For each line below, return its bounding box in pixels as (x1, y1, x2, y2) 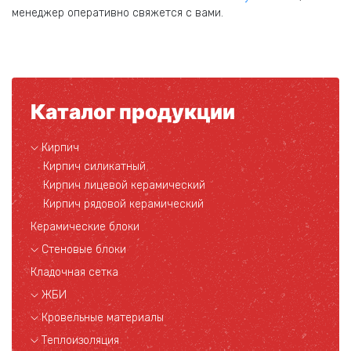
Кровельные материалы (42, 311, 164, 324)
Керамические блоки (31, 220, 139, 233)
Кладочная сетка (31, 266, 118, 279)
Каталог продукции (31, 100, 235, 124)
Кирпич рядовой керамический (43, 197, 204, 211)
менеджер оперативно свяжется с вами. (12, 6, 223, 20)
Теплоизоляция (42, 334, 119, 347)
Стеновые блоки (42, 243, 126, 256)
